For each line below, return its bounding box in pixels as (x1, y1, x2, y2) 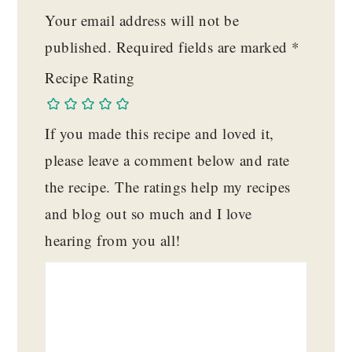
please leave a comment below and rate (45, 149, 290, 170)
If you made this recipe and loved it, (45, 123, 274, 143)
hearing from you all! (45, 229, 181, 250)
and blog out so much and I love (45, 203, 252, 223)
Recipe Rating (45, 67, 135, 87)
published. (45, 36, 112, 57)
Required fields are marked (115, 36, 292, 57)
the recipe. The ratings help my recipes (45, 176, 291, 196)
